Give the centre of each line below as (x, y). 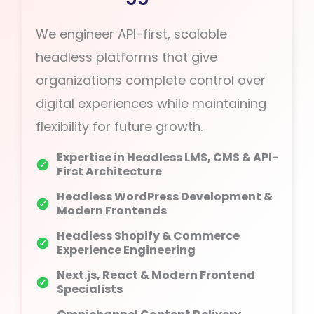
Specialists (90, 289)
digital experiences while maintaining (151, 103)
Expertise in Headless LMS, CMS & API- (168, 157)
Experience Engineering (126, 250)
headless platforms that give (127, 57)
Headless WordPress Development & (165, 197)
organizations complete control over (151, 80)
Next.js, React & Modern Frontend (156, 275)
